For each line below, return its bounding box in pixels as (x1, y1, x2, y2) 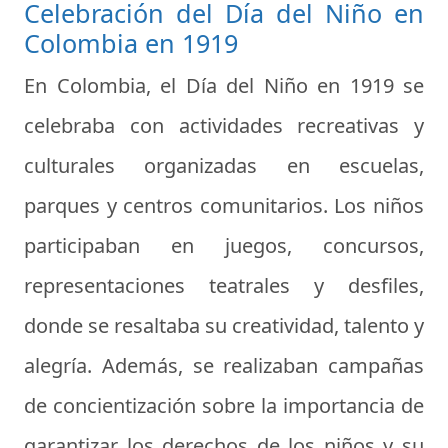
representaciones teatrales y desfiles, (24, 272, 424, 300)
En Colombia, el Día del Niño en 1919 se (24, 72, 424, 100)
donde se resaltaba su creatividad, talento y (24, 312, 424, 340)
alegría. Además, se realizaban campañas (24, 352, 424, 380)
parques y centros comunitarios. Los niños (24, 192, 424, 220)
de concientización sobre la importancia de (24, 392, 424, 420)
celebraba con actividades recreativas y (24, 112, 424, 140)
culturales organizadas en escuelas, (24, 152, 424, 180)
